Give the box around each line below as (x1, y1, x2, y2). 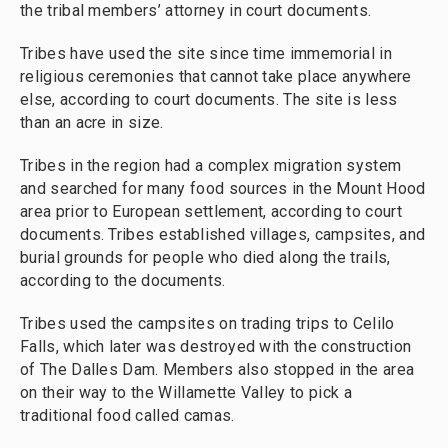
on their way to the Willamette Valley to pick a (20, 383, 352, 402)
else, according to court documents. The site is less (20, 90, 398, 109)
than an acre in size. (20, 113, 164, 132)
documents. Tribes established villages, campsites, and (20, 225, 426, 244)
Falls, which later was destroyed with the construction (20, 337, 412, 356)
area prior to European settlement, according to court (20, 202, 402, 221)
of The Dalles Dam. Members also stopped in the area (20, 360, 415, 379)
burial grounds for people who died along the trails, (20, 248, 391, 267)
